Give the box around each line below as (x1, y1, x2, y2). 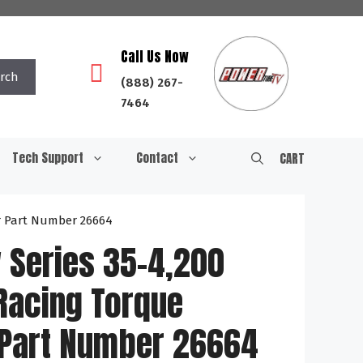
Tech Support (12, 148, 83, 167)
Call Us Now (121, 46, 190, 67)
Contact (136, 148, 178, 167)
